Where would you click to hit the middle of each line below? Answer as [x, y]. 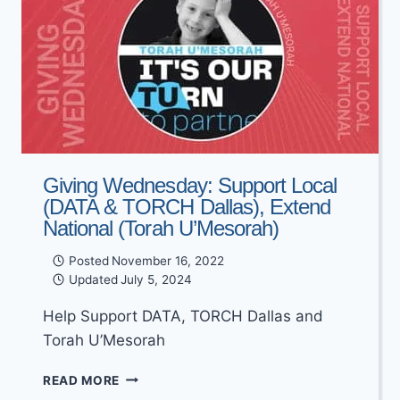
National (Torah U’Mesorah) [161, 228]
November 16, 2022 [167, 260]
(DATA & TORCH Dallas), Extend [187, 207]
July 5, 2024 [156, 279]
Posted [88, 260]
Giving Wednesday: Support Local [190, 185]
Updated [93, 279]
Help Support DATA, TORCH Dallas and [183, 316]
